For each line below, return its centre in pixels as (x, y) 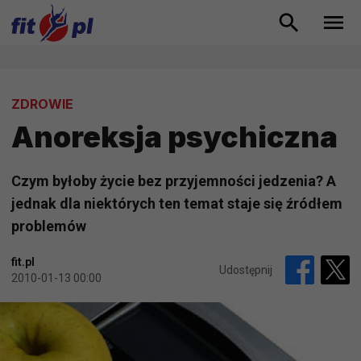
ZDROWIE (42, 104)
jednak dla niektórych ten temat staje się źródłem (177, 204)
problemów (49, 226)
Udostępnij (246, 270)
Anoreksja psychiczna (174, 137)
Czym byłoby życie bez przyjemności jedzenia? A (174, 181)
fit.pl (23, 262)
